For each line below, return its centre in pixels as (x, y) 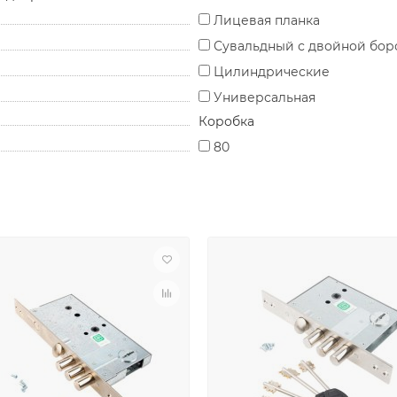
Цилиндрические (272, 71)
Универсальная (265, 97)
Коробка (226, 121)
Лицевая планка (267, 20)
